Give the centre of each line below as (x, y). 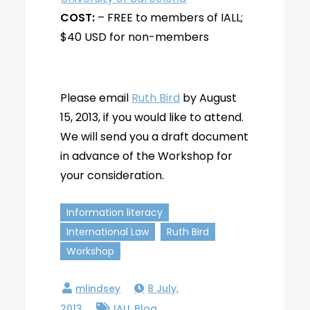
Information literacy (115, 212)
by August (209, 98)
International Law (108, 232)
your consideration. (112, 175)
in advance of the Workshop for (147, 156)
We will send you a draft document (155, 137)
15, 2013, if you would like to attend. (152, 117)
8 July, (163, 289)
